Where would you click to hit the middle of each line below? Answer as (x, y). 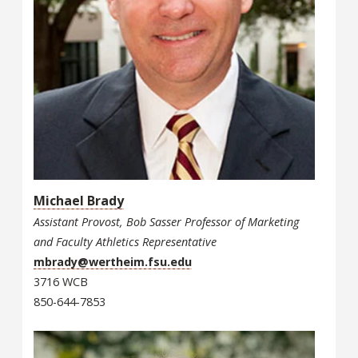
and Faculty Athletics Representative (125, 241)
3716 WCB (61, 281)
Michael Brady (79, 200)
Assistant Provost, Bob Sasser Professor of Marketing (166, 221)
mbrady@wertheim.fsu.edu (113, 261)
